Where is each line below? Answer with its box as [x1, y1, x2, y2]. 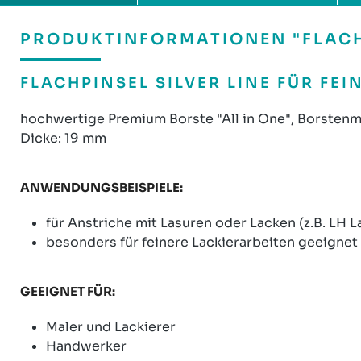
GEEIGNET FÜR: [20, 283, 115, 299]
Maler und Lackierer [46, 317, 176, 335]
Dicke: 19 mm [20, 129, 106, 147]
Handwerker [46, 337, 127, 355]
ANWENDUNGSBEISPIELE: [20, 179, 183, 195]
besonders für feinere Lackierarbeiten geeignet [46, 233, 358, 251]
